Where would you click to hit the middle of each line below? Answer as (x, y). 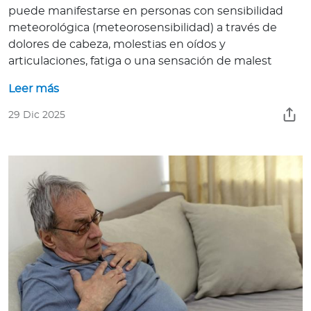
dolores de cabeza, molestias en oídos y (117, 45)
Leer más (34, 89)
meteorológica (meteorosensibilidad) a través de (143, 28)
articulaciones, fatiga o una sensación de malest (140, 61)
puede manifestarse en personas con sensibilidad (146, 11)
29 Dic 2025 (37, 116)
